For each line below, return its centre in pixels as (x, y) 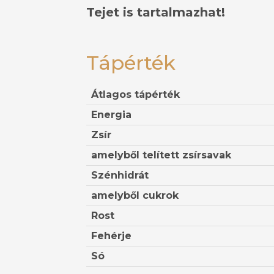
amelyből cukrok (135, 195)
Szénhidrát (120, 175)
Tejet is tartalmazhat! (156, 12)
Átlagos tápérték (135, 94)
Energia (111, 115)
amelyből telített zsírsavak (161, 155)
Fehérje (111, 236)
